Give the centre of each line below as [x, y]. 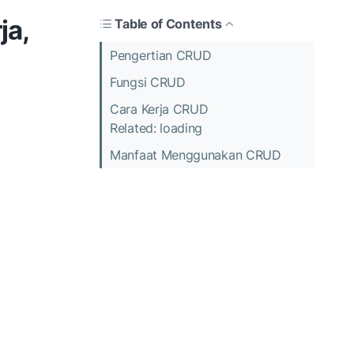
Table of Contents [168, 23]
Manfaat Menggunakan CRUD [196, 154]
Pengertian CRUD [161, 55]
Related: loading [156, 128]
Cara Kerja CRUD [159, 109]
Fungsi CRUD [148, 82]
